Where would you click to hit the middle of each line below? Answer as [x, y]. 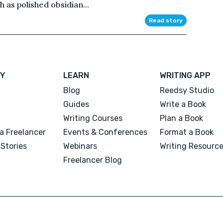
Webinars [80, 146]
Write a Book [183, 104]
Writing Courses [93, 118]
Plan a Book [181, 118]
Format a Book [186, 132]
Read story [166, 20]
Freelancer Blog [93, 160]
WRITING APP [185, 75]
